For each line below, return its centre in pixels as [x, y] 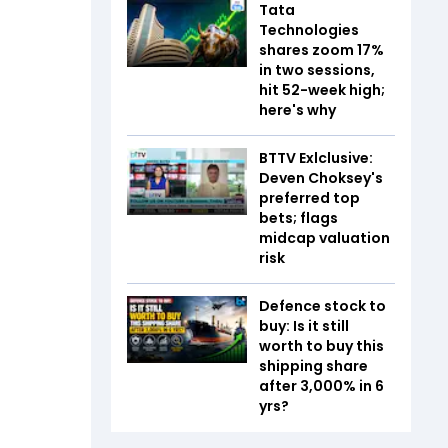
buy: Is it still [304, 325]
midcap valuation [324, 237]
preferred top [309, 197]
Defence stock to [322, 305]
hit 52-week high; [322, 89]
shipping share [313, 365]
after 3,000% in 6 [321, 385]
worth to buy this [321, 345]
